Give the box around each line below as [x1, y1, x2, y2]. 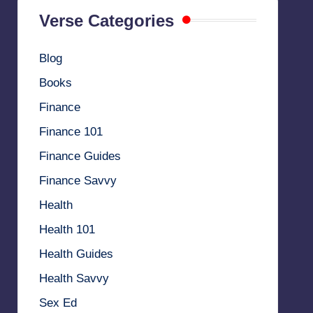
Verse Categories [38, 10, 174, 30]
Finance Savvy [38, 173, 117, 187]
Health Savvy [38, 271, 109, 285]
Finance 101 [38, 124, 103, 138]
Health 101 [38, 222, 95, 236]
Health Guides [38, 247, 113, 261]
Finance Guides [38, 149, 121, 163]
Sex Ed [38, 296, 77, 310]
